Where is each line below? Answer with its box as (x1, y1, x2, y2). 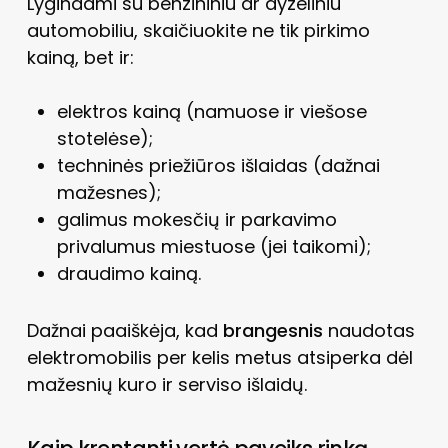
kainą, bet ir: (26, 44, 134, 70)
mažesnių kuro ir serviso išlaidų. (26, 371, 307, 397)
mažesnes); (56, 179, 161, 205)
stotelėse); (56, 125, 153, 151)
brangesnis (222, 317, 323, 343)
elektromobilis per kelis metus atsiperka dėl (26, 344, 413, 370)
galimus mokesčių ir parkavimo (56, 206, 337, 232)
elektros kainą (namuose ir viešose (56, 98, 367, 124)
